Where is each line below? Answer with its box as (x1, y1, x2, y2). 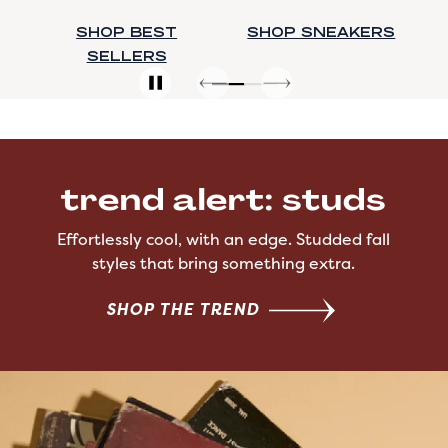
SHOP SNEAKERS (52, 23, 201, 41)
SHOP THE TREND (106, 298, 260, 321)
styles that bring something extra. (92, 252, 356, 275)
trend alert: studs (61, 180, 387, 220)
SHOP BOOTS (263, 23, 380, 41)
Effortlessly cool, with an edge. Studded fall (57, 228, 391, 251)
